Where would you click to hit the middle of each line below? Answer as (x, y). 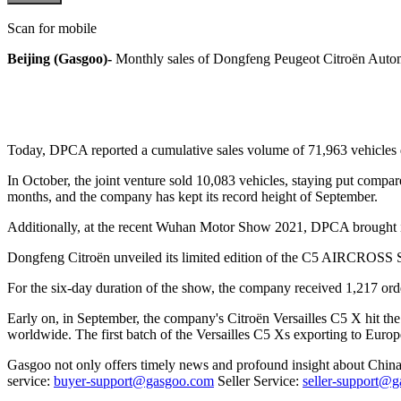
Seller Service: (258, 380)
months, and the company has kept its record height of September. (192, 196)
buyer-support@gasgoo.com (134, 380)
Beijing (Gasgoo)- (61, 58)
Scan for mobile (52, 28)
